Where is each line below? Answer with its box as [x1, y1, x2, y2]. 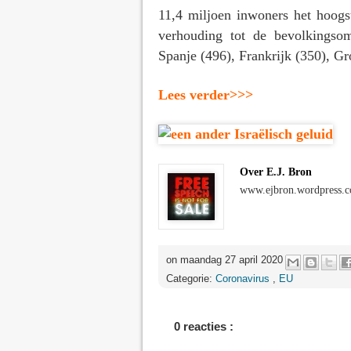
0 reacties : [174, 319, 233, 333]
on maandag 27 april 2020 [166, 254, 286, 266]
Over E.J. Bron [240, 166, 312, 178]
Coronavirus [215, 272, 273, 284]
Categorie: [166, 272, 215, 284]
